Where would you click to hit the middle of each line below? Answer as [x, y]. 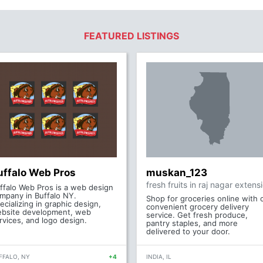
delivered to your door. [188, 231]
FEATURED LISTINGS [131, 36]
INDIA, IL [159, 257]
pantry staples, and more [192, 223]
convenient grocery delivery [198, 207]
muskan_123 [177, 173]
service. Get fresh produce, [197, 215]
